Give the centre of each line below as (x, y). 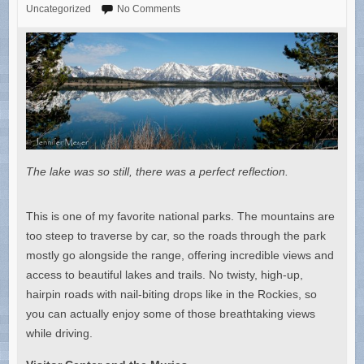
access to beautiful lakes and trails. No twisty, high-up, (164, 275)
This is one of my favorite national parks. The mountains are (180, 217)
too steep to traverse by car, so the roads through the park (175, 236)
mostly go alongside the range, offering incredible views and (180, 256)
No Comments (148, 9)
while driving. (59, 334)
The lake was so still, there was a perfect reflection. (157, 172)
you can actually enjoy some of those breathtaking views (170, 314)
